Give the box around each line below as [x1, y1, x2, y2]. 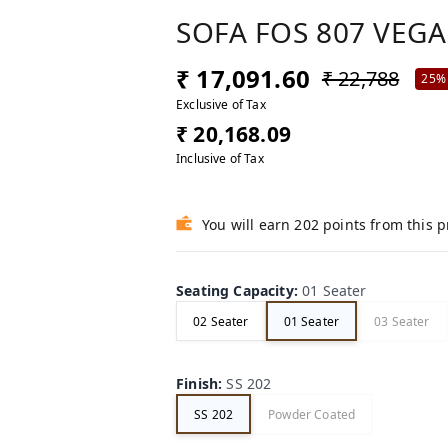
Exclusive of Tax [176, 96, 266, 114]
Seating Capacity [176, 281, 294, 301]
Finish [176, 374, 219, 394]
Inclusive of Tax [176, 150, 264, 168]
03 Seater [374, 312, 430, 330]
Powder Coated [268, 405, 356, 423]
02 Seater [193, 312, 249, 330]
